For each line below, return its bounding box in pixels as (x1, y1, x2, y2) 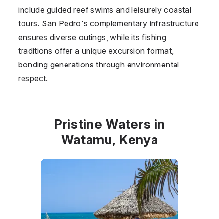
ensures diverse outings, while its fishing (18, 32, 167, 42)
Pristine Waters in (54, 116, 165, 131)
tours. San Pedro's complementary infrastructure (18, 18, 199, 28)
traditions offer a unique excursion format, (18, 45, 174, 56)
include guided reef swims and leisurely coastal (18, 4, 192, 15)
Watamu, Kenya (61, 131, 158, 147)
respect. (18, 73, 48, 83)
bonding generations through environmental (18, 59, 179, 69)
